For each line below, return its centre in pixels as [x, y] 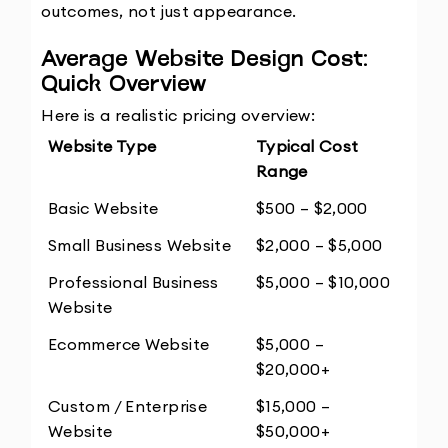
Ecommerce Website [128, 344]
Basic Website [103, 208]
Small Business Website [139, 245]
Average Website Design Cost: [205, 60]
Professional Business [133, 282]
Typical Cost [307, 146]
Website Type [102, 146]
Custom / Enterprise [127, 406]
